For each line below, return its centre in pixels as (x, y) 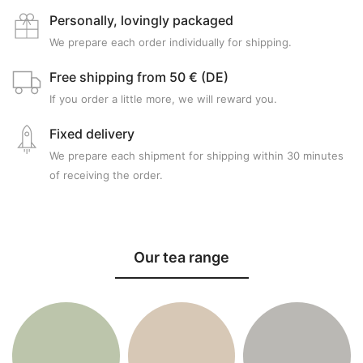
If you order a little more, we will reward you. (163, 99)
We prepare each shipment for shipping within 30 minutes (196, 156)
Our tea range (181, 258)
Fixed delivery (92, 134)
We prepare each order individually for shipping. (171, 43)
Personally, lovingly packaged (141, 21)
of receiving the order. (106, 175)
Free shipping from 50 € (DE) (139, 77)
